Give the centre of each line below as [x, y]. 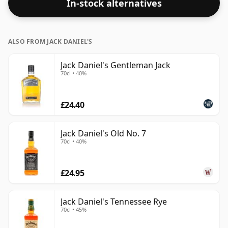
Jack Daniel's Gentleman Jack [116, 65]
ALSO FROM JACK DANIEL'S [50, 42]
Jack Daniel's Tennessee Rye [114, 202]
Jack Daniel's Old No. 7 [103, 134]
